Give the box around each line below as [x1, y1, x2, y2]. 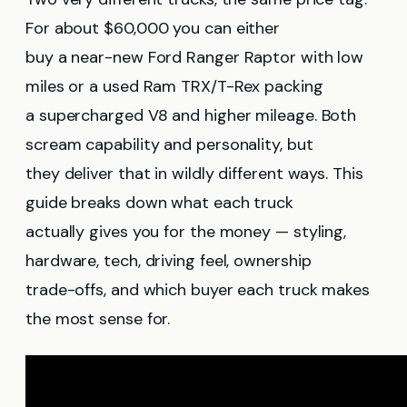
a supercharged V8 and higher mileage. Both [25, 104, 357, 126]
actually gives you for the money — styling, [25, 220, 347, 243]
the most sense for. [25, 307, 171, 330]
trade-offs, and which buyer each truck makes [25, 278, 371, 301]
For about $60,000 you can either [25, 16, 281, 39]
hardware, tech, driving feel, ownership [25, 249, 312, 272]
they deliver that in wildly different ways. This [25, 162, 363, 184]
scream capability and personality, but [25, 133, 313, 155]
